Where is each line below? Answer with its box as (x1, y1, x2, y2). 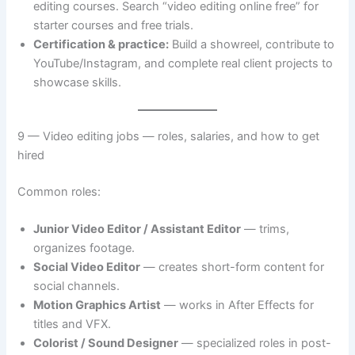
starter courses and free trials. (33, 18, 194, 33)
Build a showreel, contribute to (169, 37, 335, 52)
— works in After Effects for (161, 298, 315, 313)
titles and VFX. (33, 317, 112, 332)
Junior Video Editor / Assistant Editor (33, 222, 242, 237)
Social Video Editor (33, 260, 141, 275)
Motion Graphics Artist (33, 298, 162, 313)
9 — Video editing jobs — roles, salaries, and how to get (17, 129, 320, 144)
